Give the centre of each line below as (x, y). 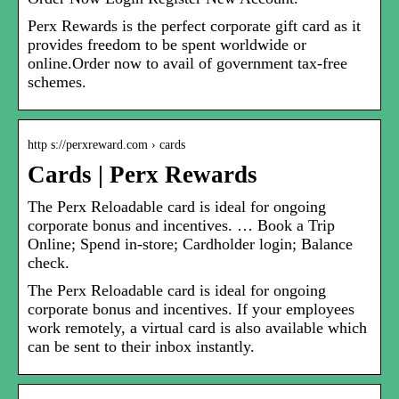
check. (49, 263)
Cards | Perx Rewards (142, 175)
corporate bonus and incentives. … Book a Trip (181, 226)
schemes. (57, 82)
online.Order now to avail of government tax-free (187, 64)
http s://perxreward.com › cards (106, 145)
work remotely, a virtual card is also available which (197, 328)
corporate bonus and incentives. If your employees (191, 309)
